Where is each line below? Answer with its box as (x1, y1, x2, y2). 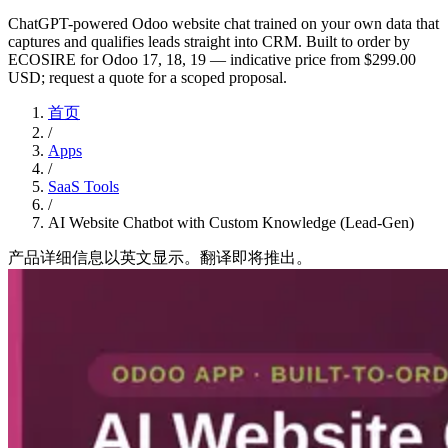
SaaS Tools (48, 177, 119, 195)
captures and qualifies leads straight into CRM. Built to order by (8, 32, 410, 50)
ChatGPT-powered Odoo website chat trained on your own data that (8, 14, 439, 32)
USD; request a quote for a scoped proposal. (8, 68, 287, 86)
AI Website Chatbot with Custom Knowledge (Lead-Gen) (48, 213, 414, 231)
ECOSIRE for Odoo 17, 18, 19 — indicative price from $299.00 (8, 50, 416, 68)
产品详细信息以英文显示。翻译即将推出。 (8, 248, 312, 266)
